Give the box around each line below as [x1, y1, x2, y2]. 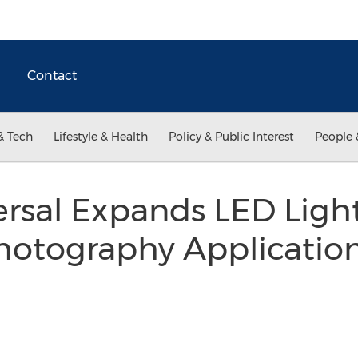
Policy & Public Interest [169, 129, 294, 144]
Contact [27, 68, 77, 83]
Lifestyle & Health [54, 129, 148, 144]
